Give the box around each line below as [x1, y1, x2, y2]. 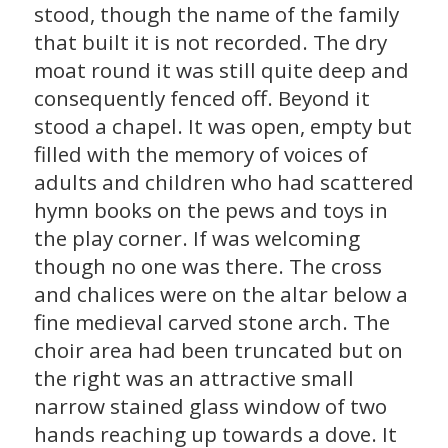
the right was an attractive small [33, 363, 354, 392]
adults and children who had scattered [33, 167, 414, 196]
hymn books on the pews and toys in [33, 195, 388, 224]
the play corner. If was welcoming [33, 223, 360, 252]
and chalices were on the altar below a [33, 279, 408, 308]
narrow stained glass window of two [33, 391, 387, 420]
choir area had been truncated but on [33, 335, 403, 364]
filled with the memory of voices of [33, 139, 368, 168]
